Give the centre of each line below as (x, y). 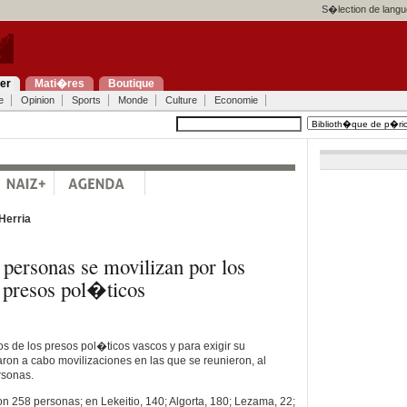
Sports (86, 100)
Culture (181, 100)
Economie (236, 100)
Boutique (131, 84)
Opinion (37, 100)
